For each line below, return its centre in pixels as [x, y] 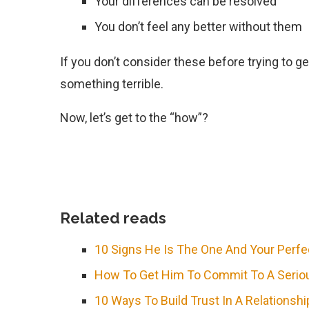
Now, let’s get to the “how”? [134, 118]
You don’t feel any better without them [198, 27]
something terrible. [113, 84]
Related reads [113, 218]
